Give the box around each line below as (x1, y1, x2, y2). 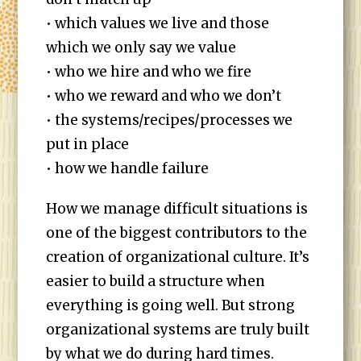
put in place (46, 135, 130, 153)
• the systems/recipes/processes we (46, 111, 293, 129)
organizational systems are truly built (46, 321, 310, 338)
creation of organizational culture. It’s (46, 248, 310, 266)
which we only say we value (46, 39, 237, 56)
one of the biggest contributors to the (46, 224, 308, 242)
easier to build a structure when (46, 272, 266, 290)
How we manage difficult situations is (46, 200, 309, 218)
